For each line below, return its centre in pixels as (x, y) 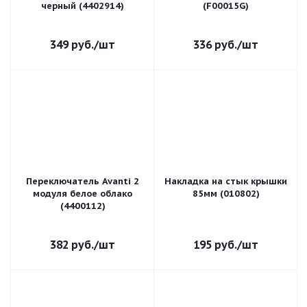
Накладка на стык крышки (226, 181)
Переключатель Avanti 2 (83, 181)
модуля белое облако (83, 194)
